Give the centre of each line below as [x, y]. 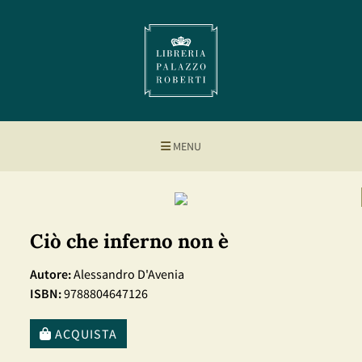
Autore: [51, 274]
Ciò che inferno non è [129, 241]
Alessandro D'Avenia [128, 274]
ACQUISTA [84, 334]
